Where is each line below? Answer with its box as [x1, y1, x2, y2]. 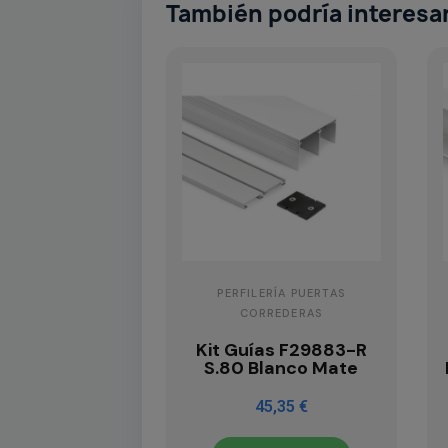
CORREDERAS [240, 306, 323, 321]
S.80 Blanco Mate [204, 356, 359, 381]
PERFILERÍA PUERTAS [217, 286, 346, 301]
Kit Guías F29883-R [195, 338, 367, 363]
